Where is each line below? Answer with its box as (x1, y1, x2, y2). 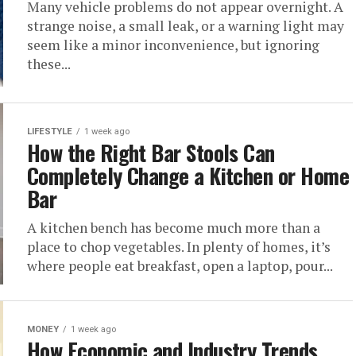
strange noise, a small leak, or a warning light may (27, 17, 344, 35)
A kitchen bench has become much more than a (27, 219, 320, 237)
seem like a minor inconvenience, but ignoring (27, 36, 319, 54)
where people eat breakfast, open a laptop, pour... (27, 257, 333, 275)
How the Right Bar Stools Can (27, 137, 275, 168)
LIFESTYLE (27, 126, 72, 137)
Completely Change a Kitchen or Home (27, 160, 349, 192)
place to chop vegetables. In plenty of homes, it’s (27, 238, 331, 256)
